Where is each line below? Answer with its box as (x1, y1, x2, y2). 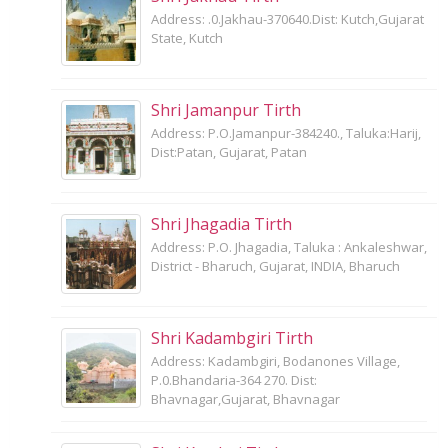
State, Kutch (151, 28, 223, 47)
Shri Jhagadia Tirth (151, 212, 292, 235)
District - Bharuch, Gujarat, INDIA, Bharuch (151, 256, 400, 275)
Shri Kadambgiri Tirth (151, 326, 313, 349)
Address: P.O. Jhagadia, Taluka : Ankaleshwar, (151, 237, 427, 256)
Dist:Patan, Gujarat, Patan (151, 142, 307, 161)
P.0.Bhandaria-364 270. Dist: (151, 370, 317, 389)
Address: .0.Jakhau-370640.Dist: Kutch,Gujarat (151, 9, 424, 28)
